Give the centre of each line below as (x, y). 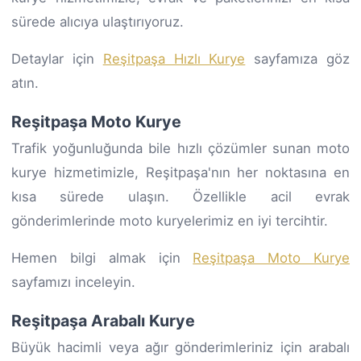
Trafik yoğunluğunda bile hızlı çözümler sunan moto (180, 148)
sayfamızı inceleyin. (73, 282)
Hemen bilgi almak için (102, 257)
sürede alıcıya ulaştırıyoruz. (98, 21)
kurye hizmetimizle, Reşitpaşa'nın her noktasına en (180, 172)
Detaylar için (57, 58)
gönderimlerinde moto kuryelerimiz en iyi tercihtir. (170, 220)
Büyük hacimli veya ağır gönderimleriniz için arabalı (180, 347)
